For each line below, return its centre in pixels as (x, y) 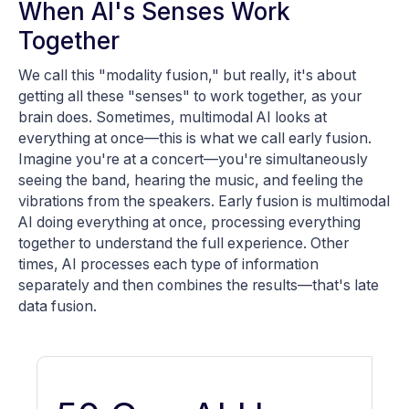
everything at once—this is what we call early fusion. (195, 139)
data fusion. (58, 307)
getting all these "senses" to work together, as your (190, 97)
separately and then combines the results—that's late (199, 286)
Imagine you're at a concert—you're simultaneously (193, 160)
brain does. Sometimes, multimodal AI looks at (173, 118)
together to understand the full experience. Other (184, 244)
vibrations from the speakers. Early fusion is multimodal (204, 202)
